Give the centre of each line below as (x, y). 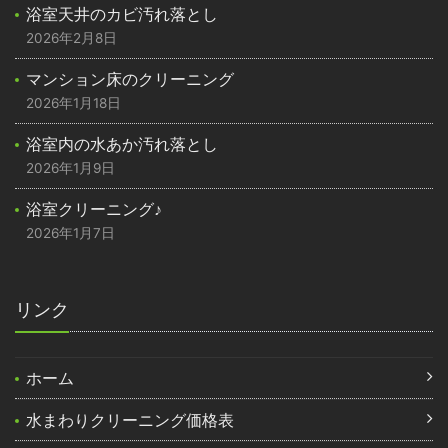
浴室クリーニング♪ (94, 208)
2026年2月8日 (72, 37)
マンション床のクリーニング (130, 78)
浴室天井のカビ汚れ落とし (122, 13)
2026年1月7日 (71, 232)
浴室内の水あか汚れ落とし (122, 143)
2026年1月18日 (74, 102)
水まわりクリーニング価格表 (130, 419)
